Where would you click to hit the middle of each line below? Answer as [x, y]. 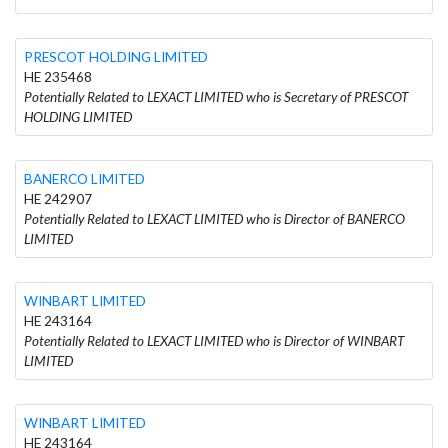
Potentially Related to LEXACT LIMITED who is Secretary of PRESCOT [216, 96]
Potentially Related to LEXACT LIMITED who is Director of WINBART [214, 340]
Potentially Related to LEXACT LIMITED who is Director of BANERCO [214, 218]
